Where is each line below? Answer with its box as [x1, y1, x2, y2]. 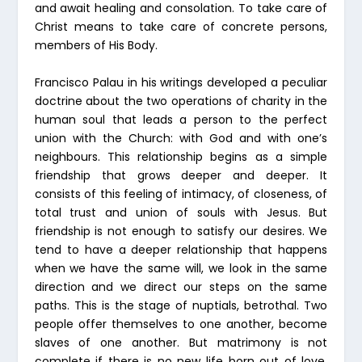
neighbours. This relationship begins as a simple [34, 148, 328, 165]
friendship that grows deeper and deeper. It [34, 166, 328, 183]
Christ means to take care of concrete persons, [34, 19, 328, 36]
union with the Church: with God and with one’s [34, 129, 328, 146]
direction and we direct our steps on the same [34, 278, 328, 295]
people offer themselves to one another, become [34, 315, 328, 332]
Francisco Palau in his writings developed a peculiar [34, 74, 328, 90]
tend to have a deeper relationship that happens [34, 241, 328, 258]
